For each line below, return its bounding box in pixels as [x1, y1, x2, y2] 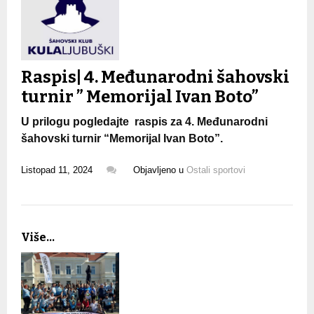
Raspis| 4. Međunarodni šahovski [21, 67, 289, 87]
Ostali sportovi [186, 164, 245, 175]
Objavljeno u [133, 164, 186, 175]
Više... [21, 230, 55, 244]
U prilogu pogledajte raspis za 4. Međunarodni [21, 115, 268, 128]
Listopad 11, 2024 [21, 164, 93, 175]
